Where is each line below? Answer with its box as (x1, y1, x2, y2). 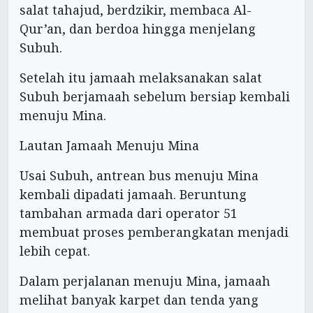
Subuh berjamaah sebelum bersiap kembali (20, 88, 290, 105)
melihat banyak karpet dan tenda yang (20, 291, 259, 309)
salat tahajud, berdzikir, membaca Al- (20, 1, 252, 19)
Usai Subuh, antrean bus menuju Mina (20, 167, 259, 184)
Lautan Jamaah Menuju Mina (20, 137, 199, 154)
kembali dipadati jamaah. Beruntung (20, 186, 247, 203)
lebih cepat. (20, 242, 90, 260)
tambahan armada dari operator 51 (20, 205, 238, 222)
